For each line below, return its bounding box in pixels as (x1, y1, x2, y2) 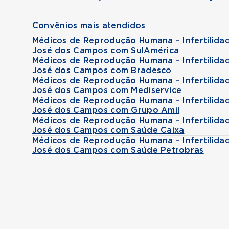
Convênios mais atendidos (32, 21, 146, 30)
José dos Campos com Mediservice (32, 86, 182, 95)
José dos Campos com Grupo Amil (32, 106, 180, 114)
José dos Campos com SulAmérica (32, 47, 179, 55)
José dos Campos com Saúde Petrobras (32, 146, 204, 154)
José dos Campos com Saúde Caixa (32, 126, 185, 134)
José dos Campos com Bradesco (32, 66, 172, 75)
